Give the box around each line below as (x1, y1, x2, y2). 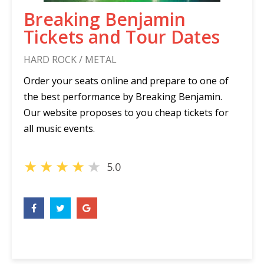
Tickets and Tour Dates (24, 25, 220, 49)
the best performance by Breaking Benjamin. (24, 90, 222, 103)
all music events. (24, 122, 95, 135)
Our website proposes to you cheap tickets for (24, 106, 229, 119)
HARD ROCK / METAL (24, 53, 117, 66)
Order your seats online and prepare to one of (24, 74, 229, 87)
